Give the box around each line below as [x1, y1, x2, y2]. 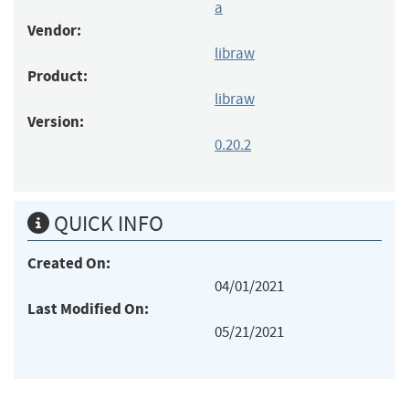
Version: [27, 110, 84, 132]
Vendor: [27, 19, 81, 41]
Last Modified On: [27, 298, 149, 320]
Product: [27, 65, 88, 87]
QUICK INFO [49, 209, 163, 237]
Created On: [27, 252, 110, 274]
